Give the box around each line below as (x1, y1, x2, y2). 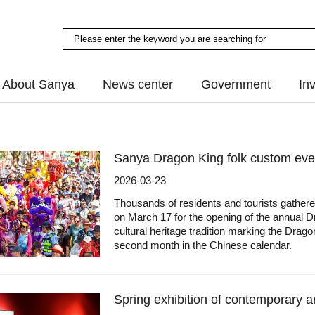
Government (201, 77, 271, 92)
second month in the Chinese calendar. (114, 239, 292, 251)
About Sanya (2, 77, 75, 92)
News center (103, 77, 173, 92)
